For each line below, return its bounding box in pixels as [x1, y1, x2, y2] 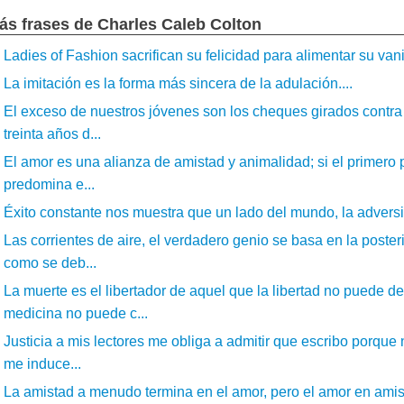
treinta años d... [4, 125, 101, 142]
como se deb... [4, 254, 96, 271]
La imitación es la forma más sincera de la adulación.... [4, 75, 353, 91]
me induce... [4, 355, 81, 372]
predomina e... [4, 176, 95, 192]
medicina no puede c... [4, 305, 148, 321]
